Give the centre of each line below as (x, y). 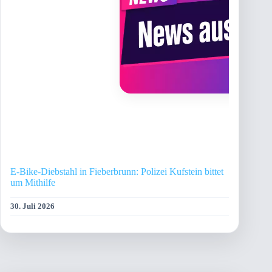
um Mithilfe (33, 183)
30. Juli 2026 (32, 206)
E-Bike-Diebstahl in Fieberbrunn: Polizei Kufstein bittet (117, 172)
